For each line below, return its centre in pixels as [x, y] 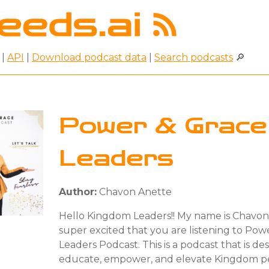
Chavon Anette [134, 192]
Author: [78, 192]
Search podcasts [194, 57]
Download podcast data [89, 57]
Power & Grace [163, 126]
